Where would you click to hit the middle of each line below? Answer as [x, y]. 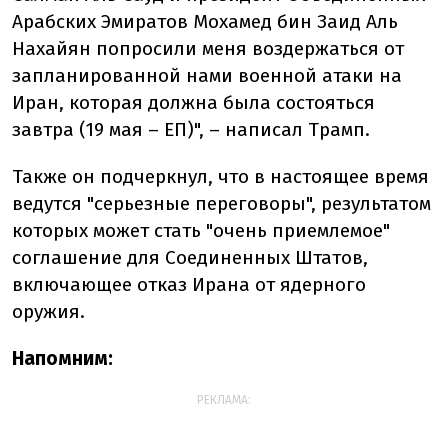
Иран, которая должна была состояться [193, 103]
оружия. [48, 312]
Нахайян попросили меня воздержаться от [208, 49]
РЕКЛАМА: [224, 400]
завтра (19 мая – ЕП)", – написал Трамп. [191, 130]
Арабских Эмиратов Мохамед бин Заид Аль [205, 22]
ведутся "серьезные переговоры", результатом [221, 204]
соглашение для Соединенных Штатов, [190, 258]
